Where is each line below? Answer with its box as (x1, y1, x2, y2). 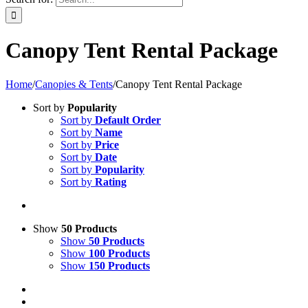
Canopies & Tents (35, 78, 113, 90)
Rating (95, 175, 126, 188)
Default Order (95, 113, 161, 126)
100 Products (89, 247, 150, 259)
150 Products (89, 259, 150, 272)
